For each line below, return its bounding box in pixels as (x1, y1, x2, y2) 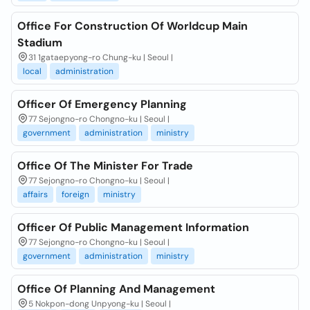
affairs (23, 189, 48, 200)
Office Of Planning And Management (17, 282, 215, 296)
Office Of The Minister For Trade (17, 158, 193, 173)
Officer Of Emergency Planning (17, 97, 187, 111)
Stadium (17, 35, 62, 50)
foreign (62, 189, 89, 200)
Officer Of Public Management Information (17, 220, 249, 235)
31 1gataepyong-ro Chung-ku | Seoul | (28, 52, 173, 63)
